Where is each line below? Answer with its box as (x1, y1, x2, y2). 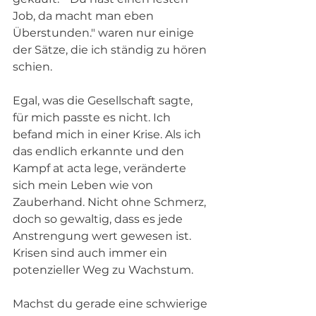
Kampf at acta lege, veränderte (13, 161, 189, 175)
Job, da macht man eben (13, 8, 157, 23)
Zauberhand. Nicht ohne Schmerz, (13, 195, 209, 209)
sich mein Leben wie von (13, 178, 156, 192)
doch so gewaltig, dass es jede (13, 212, 186, 226)
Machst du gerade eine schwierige (13, 296, 210, 310)
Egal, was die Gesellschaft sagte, (13, 93, 195, 107)
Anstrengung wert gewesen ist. (13, 229, 194, 243)
